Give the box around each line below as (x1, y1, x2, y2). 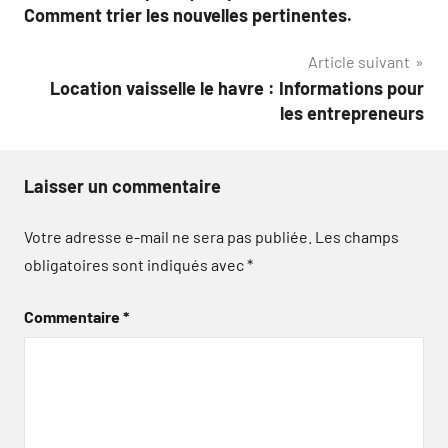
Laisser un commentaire (24, 174, 221, 197)
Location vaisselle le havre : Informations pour (50, 76, 424, 99)
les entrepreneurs (280, 101, 424, 124)
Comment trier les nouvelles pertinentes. (24, 3, 352, 26)
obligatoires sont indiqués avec (24, 254, 247, 274)
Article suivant (308, 51, 410, 71)
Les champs (315, 226, 399, 246)
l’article (23, 28, 117, 63)
